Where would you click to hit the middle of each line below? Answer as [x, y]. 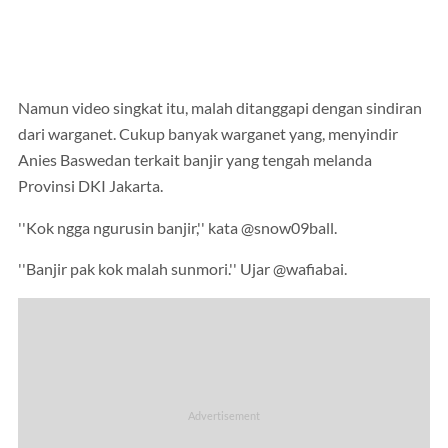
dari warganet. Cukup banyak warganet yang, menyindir [208, 134]
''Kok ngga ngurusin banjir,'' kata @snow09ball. [177, 227]
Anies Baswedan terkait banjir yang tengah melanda [195, 160]
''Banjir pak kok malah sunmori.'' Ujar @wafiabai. [182, 269]
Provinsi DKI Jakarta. [90, 186]
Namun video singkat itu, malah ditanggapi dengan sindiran [220, 108]
